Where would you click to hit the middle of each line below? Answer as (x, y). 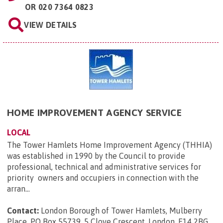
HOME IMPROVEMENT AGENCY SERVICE (94, 113)
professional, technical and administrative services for (104, 167)
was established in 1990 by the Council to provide (96, 156)
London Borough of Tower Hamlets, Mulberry (121, 211)
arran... (18, 189)
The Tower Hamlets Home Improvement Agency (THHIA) (110, 145)
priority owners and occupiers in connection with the (103, 178)
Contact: (23, 211)
